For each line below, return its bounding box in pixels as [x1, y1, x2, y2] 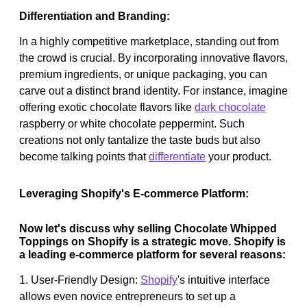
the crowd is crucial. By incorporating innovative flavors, [19, 51, 288, 64]
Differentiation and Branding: [19, 10, 170, 22]
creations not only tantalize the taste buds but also [19, 134, 260, 146]
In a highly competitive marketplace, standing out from [19, 35, 279, 47]
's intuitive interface [177, 273, 270, 286]
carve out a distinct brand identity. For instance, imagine [19, 84, 288, 97]
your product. [206, 150, 271, 162]
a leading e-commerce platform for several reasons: [19, 248, 286, 260]
